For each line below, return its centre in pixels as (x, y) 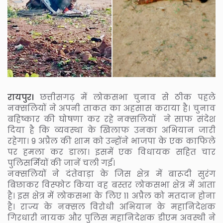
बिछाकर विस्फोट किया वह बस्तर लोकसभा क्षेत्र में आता (111, 185)
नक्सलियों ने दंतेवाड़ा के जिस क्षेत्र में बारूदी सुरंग (111, 174)
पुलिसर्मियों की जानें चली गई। (61, 163)
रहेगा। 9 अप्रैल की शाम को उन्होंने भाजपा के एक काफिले (111, 141)
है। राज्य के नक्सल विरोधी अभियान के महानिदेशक (111, 207)
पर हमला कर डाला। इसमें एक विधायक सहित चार (111, 152)
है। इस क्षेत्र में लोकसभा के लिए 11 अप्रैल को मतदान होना (111, 196)
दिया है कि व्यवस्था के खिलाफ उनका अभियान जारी (111, 130)
